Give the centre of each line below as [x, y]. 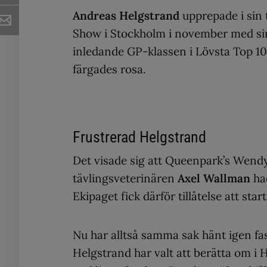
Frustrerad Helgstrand [139, 137]
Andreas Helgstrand [126, 15]
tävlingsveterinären [125, 178]
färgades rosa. [109, 69]
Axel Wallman [214, 178]
